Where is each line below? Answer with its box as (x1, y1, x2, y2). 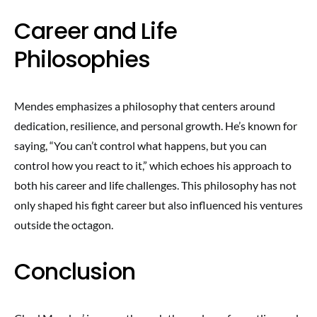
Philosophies (14, 43, 151, 75)
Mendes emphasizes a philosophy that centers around (14, 99, 275, 113)
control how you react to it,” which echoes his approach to (14, 158, 292, 172)
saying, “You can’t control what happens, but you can (14, 139, 267, 152)
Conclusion (14, 255, 135, 287)
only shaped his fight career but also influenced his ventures (14, 198, 303, 212)
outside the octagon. (14, 218, 113, 231)
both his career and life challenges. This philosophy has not (14, 178, 296, 192)
